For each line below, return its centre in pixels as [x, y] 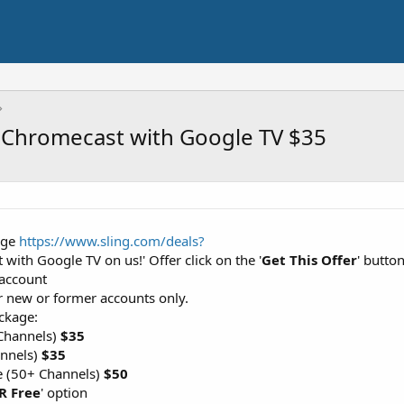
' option [64, 392]
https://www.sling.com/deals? [112, 241]
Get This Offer [309, 260]
